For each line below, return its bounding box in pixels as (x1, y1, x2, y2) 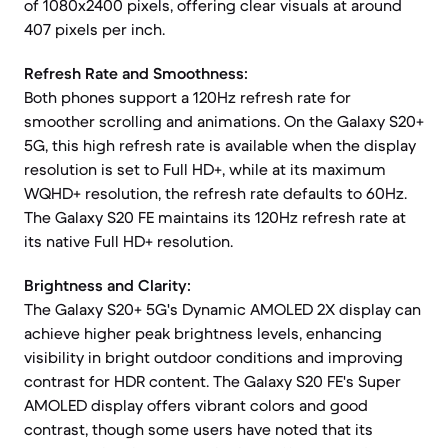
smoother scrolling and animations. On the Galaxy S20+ (24, 111, 424, 131)
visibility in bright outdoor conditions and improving (24, 347, 403, 367)
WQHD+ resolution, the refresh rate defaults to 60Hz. (24, 183, 407, 203)
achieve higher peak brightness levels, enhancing (24, 323, 382, 343)
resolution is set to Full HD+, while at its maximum (24, 159, 386, 179)
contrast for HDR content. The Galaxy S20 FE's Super (24, 371, 401, 391)
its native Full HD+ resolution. (24, 231, 233, 251)
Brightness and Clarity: (24, 275, 191, 295)
